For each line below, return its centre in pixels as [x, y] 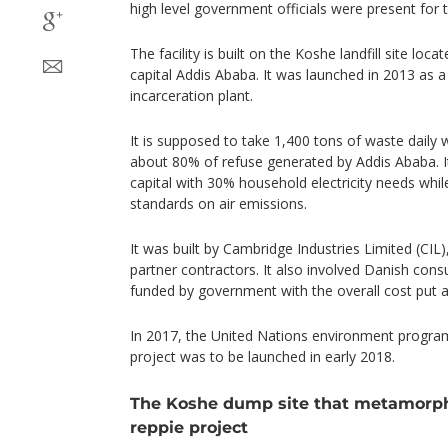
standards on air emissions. [218, 203]
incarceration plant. [191, 95]
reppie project [189, 427]
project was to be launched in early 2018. [262, 356]
